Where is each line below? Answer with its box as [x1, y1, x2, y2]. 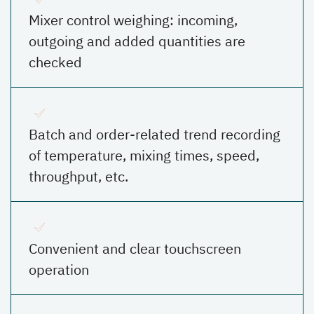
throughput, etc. [29, 166, 128, 186]
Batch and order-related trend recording [29, 124, 280, 144]
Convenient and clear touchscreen [29, 238, 241, 258]
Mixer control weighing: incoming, [29, 10, 238, 29]
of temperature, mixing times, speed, [29, 145, 259, 165]
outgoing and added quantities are [29, 31, 245, 50]
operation [29, 259, 89, 279]
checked [29, 52, 82, 71]
